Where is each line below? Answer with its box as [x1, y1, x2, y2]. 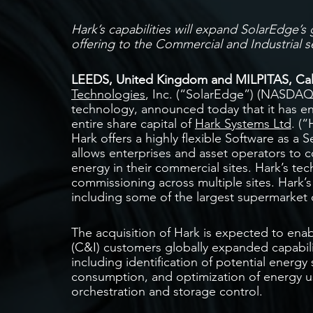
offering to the [71, 36, 155, 52]
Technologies [71, 86, 145, 102]
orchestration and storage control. [71, 283, 263, 299]
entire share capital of [71, 115, 195, 131]
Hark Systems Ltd [195, 115, 291, 131]
